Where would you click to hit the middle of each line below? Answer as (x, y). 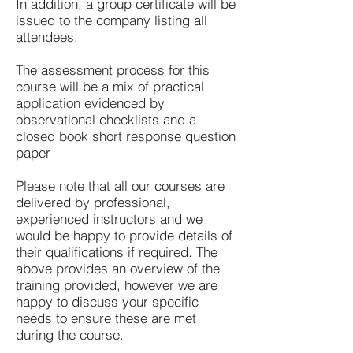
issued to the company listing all (111, 20)
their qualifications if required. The (117, 252)
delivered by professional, (93, 202)
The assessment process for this (113, 70)
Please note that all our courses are (120, 186)
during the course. (70, 334)
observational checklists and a (106, 119)
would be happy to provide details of (124, 235)
